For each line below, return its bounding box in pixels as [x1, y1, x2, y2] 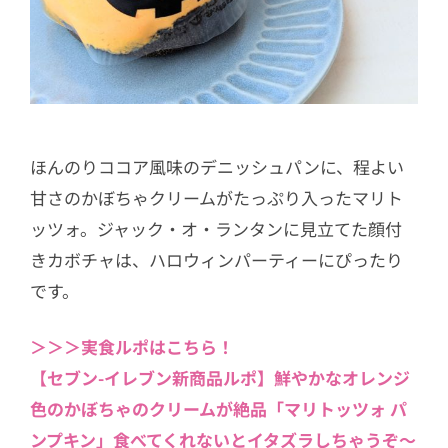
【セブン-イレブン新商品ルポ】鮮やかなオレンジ [30, 365, 410, 391]
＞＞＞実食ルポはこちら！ [30, 334, 234, 360]
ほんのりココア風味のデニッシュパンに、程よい [30, 153, 404, 179]
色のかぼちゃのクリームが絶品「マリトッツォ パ [30, 396, 407, 422]
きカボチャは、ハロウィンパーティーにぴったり [30, 246, 403, 272]
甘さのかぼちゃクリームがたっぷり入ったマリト [30, 184, 403, 210]
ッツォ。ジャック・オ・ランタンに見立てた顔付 [30, 215, 402, 241]
